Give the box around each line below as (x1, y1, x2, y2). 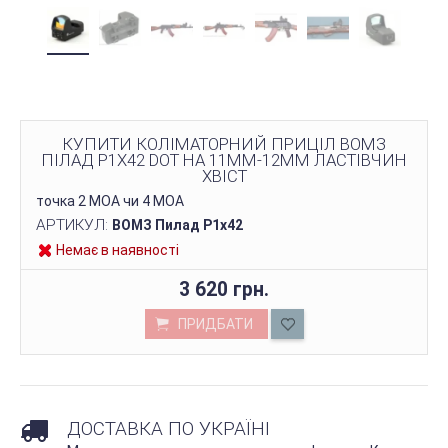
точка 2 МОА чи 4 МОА (36, 193, 184, 209)
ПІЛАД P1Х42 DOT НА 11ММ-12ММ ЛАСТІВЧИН (41, 150, 407, 170)
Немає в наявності (56, 242, 179, 258)
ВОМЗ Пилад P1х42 (112, 217, 243, 233)
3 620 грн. (179, 278, 269, 301)
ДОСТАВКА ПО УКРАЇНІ (67, 417, 270, 441)
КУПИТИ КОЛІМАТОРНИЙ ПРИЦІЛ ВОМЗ (62, 134, 386, 154)
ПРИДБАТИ (177, 316, 253, 332)
